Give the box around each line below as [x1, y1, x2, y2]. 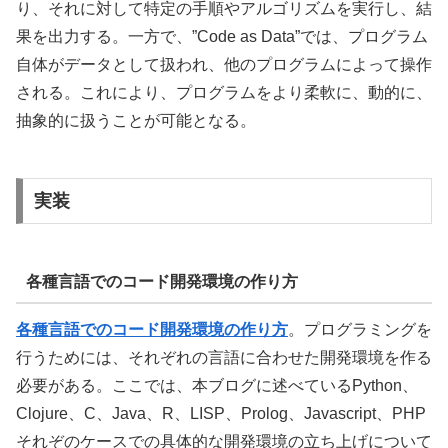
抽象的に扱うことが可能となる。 [16, 112, 256, 130]
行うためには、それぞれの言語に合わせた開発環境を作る [16, 349, 432, 367]
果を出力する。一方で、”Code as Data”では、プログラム [16, 28, 428, 46]
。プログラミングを [288, 321, 432, 339]
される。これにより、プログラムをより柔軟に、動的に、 [16, 84, 432, 102]
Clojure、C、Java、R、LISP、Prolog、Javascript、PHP [16, 405, 426, 423]
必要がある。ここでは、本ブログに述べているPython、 [16, 377, 418, 395]
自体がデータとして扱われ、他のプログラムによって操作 [16, 56, 432, 74]
